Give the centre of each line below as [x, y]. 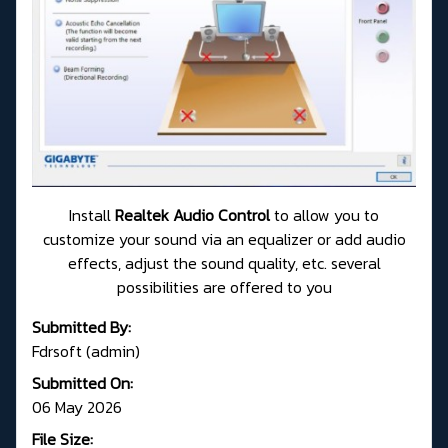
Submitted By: [81, 326]
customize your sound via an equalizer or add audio [224, 238]
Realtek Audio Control [194, 214]
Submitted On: [82, 382]
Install [92, 214]
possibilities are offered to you [224, 286]
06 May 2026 [77, 406]
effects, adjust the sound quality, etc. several [224, 262]
